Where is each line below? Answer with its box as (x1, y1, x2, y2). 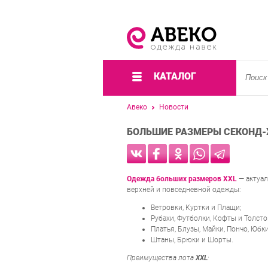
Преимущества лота (127, 254, 196, 263)
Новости (159, 103, 188, 111)
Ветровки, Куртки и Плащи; (151, 203, 241, 212)
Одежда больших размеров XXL (127, 175, 237, 184)
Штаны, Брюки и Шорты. (151, 236, 233, 245)
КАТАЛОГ (154, 71, 196, 82)
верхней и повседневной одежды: (127, 185, 241, 194)
